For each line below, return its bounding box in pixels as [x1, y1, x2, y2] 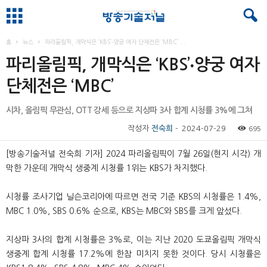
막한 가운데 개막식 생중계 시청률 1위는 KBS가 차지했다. [6, 164, 207, 172]
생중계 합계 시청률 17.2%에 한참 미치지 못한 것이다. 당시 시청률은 [6, 250, 261, 258]
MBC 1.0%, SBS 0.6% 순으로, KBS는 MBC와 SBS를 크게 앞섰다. [6, 207, 242, 215]
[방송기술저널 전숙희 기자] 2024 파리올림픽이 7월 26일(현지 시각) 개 [6, 150, 261, 158]
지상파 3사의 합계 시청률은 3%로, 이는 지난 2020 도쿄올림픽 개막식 [6, 235, 261, 244]
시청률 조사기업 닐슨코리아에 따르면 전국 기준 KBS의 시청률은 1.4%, [6, 193, 261, 201]
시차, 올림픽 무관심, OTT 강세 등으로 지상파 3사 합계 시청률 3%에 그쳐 [6, 106, 253, 114]
